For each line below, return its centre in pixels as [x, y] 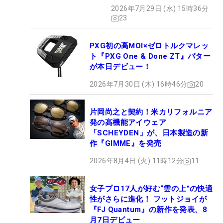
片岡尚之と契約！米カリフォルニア [151, 112]
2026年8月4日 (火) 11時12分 [136, 161]
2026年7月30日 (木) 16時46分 [139, 84]
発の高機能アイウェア [128, 123]
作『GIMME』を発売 [126, 144]
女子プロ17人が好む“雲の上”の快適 [151, 189]
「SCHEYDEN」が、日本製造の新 [149, 133]
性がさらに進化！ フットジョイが [148, 199]
